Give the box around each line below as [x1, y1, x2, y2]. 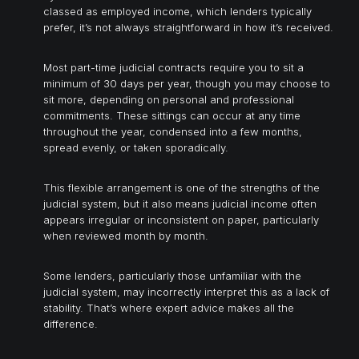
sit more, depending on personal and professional [43, 92, 294, 106]
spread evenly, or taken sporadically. [43, 140, 228, 154]
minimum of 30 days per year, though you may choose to [43, 76, 330, 90]
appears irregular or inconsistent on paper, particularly [43, 212, 319, 226]
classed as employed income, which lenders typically [43, 4, 312, 18]
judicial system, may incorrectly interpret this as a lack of [43, 284, 329, 298]
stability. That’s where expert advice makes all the [43, 301, 294, 314]
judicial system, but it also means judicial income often [43, 196, 317, 210]
